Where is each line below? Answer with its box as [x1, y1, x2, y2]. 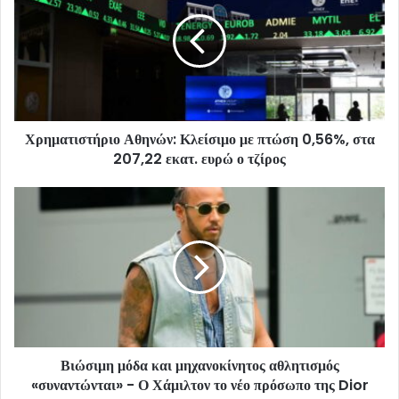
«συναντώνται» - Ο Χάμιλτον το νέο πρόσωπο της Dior [30, 374, 369, 395]
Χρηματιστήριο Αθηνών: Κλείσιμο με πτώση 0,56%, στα [24, 128, 375, 150]
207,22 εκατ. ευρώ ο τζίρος [113, 148, 286, 169]
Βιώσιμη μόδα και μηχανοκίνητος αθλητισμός [60, 354, 339, 376]
